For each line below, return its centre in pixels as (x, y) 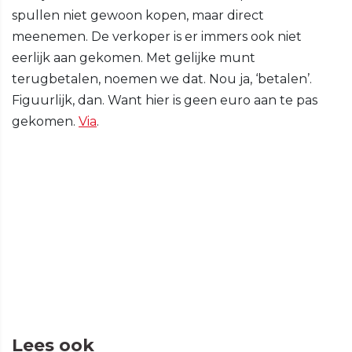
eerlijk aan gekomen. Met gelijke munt (134, 58)
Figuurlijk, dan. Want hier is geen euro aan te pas (165, 101)
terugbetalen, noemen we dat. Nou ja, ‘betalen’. (162, 79)
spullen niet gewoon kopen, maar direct (138, 16)
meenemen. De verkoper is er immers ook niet (157, 37)
